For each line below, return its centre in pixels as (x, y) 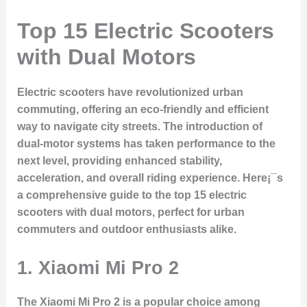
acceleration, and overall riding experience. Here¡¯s (150, 178)
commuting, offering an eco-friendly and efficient (143, 110)
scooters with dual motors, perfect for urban (131, 212)
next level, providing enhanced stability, (119, 161)
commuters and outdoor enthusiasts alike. (126, 230)
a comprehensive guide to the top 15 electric (132, 195)
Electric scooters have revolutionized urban (130, 93)
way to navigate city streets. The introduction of (139, 127)
